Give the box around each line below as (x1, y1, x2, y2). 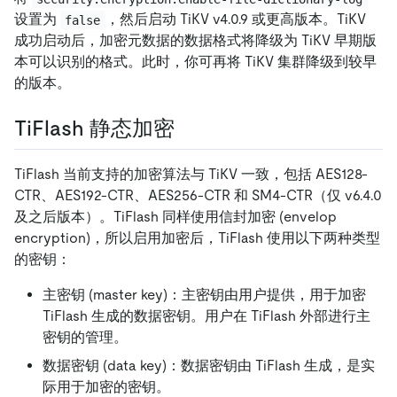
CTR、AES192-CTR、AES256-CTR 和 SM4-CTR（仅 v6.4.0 (14, 186, 382, 204)
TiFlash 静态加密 (14, 116, 175, 141)
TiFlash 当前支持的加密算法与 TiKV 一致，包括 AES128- (14, 165, 368, 183)
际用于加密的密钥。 (43, 378, 170, 395)
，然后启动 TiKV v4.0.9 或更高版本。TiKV (105, 11, 370, 28)
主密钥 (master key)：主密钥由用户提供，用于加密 (43, 285, 366, 303)
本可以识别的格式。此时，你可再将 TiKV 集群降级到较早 (14, 53, 377, 71)
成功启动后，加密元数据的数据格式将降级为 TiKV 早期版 (14, 32, 377, 50)
